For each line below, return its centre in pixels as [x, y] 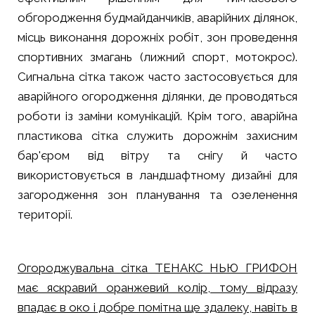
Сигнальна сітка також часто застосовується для [157, 76]
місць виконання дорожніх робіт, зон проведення [157, 37]
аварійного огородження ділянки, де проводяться [157, 96]
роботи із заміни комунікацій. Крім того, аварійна [157, 116]
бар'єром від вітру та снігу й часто [157, 155]
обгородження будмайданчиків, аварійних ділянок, [157, 17]
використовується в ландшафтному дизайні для [157, 175]
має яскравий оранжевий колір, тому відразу [157, 287]
